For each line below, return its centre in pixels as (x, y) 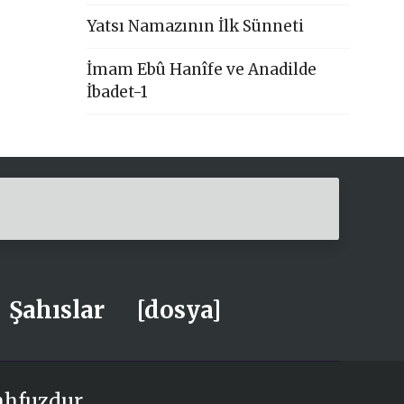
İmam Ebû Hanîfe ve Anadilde (202, 69)
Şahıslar (57, 311)
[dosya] (179, 311)
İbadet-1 (118, 92)
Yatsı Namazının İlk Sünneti (196, 26)
